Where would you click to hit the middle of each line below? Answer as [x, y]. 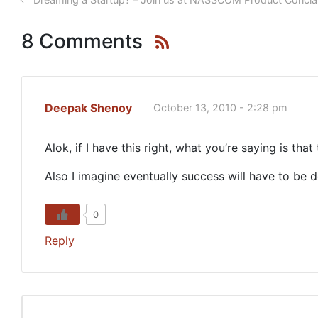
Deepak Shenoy [88, 108]
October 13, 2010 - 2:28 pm [220, 108]
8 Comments [82, 41]
